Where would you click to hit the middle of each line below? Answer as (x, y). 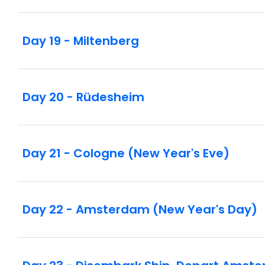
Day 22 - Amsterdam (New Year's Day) (140, 209)
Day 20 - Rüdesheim (83, 97)
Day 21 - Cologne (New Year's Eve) (126, 153)
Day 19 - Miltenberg (81, 41)
